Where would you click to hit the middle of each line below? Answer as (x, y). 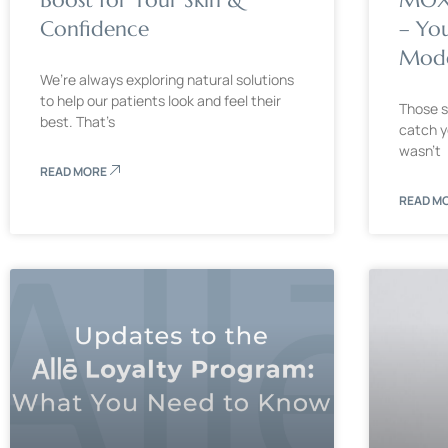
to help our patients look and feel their (160, 100)
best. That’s (77, 121)
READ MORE (74, 171)
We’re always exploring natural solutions (167, 79)
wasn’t (420, 150)
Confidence (94, 28)
